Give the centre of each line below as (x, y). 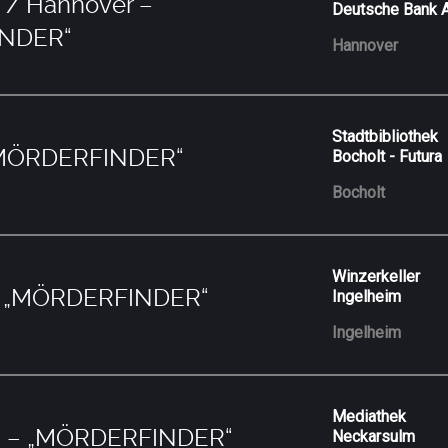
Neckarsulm (374, 436)
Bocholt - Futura (387, 156)
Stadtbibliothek (385, 136)
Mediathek (369, 416)
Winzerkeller (376, 276)
